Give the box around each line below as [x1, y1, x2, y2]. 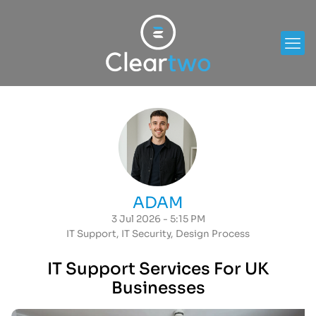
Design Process [176, 227, 250, 240]
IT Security [121, 227, 171, 240]
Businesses [111, 278, 205, 299]
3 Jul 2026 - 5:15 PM [111, 212, 205, 225]
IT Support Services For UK [47, 259, 269, 280]
